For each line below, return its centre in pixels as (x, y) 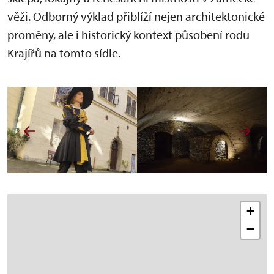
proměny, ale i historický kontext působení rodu (128, 35)
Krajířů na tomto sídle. (65, 53)
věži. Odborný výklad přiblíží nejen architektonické (136, 16)
